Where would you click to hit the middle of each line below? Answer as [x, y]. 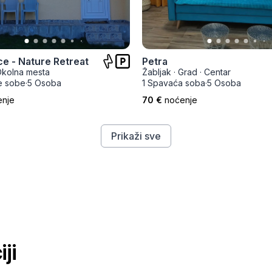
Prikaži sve [136, 136]
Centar [217, 72]
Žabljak [157, 72]
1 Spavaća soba [174, 83]
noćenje [181, 100]
